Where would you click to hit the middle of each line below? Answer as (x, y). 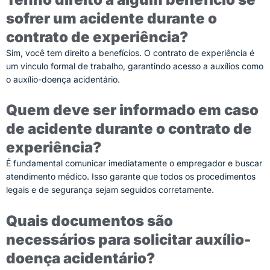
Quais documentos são (89, 221)
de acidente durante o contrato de (129, 129)
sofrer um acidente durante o (111, 18)
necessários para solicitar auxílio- (128, 239)
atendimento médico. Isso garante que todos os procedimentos (131, 176)
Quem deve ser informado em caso (132, 110)
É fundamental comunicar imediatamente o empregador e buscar (134, 163)
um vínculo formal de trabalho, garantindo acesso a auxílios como (135, 66)
